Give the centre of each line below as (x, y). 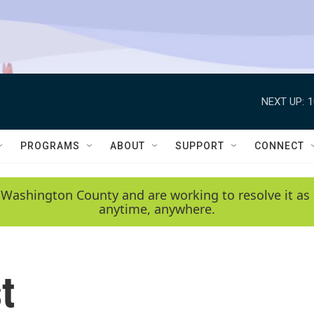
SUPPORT (200, 146)
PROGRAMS (50, 146)
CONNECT (279, 146)
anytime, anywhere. (157, 209)
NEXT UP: (283, 101)
